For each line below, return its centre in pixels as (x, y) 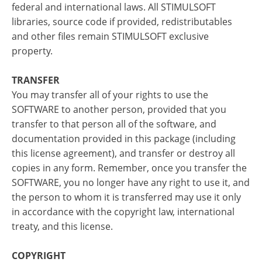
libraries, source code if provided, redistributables (122, 22)
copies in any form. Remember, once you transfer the (129, 168)
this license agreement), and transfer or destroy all (123, 153)
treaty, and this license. (62, 226)
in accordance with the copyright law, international (123, 212)
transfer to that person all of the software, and (114, 124)
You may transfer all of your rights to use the (110, 95)
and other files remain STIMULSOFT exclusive (110, 36)
